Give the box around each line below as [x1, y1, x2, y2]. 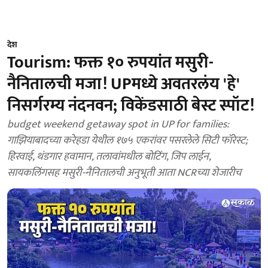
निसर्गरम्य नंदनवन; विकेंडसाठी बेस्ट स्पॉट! [7, 92, 254, 120]
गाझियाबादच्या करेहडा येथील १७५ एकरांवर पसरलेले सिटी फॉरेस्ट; [7, 132, 248, 150]
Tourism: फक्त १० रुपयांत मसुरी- [7, 48, 214, 77]
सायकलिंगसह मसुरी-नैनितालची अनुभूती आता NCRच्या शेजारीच [7, 164, 241, 182]
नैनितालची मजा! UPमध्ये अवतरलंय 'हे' [7, 70, 240, 98]
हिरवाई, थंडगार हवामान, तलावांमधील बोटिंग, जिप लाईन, [7, 148, 211, 166]
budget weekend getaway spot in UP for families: [7, 115, 229, 133]
